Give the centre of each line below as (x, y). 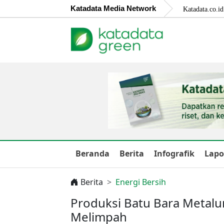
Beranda (92, 153)
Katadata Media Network (113, 8)
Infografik (174, 153)
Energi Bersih (141, 182)
